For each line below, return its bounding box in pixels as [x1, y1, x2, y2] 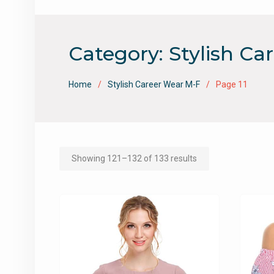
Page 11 [216, 80, 248, 90]
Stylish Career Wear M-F [108, 80, 200, 90]
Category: [68, 42, 169, 66]
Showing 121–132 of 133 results [72, 154, 197, 164]
